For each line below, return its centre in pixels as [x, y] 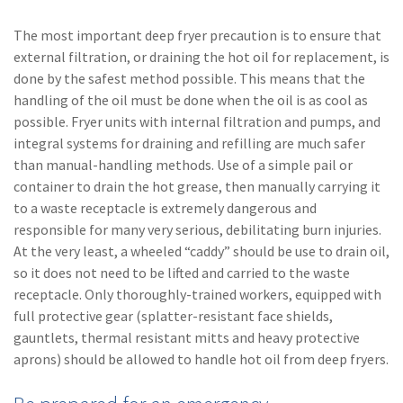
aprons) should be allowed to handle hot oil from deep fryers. [201, 359]
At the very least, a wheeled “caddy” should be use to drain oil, [201, 251]
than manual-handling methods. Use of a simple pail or [183, 165]
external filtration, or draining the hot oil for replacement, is [201, 57]
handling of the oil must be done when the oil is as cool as [191, 100]
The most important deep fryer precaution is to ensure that [197, 36]
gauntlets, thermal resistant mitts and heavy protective [187, 338]
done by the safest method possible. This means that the [189, 79]
